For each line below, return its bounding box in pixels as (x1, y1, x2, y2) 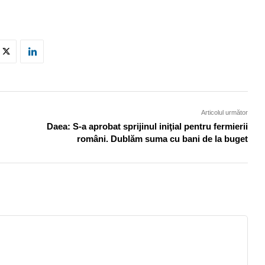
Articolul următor (201, 109, 248, 117)
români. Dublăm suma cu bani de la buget (77, 134, 248, 144)
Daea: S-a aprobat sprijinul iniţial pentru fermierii (47, 121, 248, 132)
